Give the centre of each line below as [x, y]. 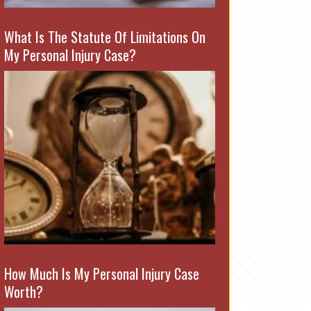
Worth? [24, 292]
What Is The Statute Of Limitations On [105, 37]
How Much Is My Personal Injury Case [102, 274]
